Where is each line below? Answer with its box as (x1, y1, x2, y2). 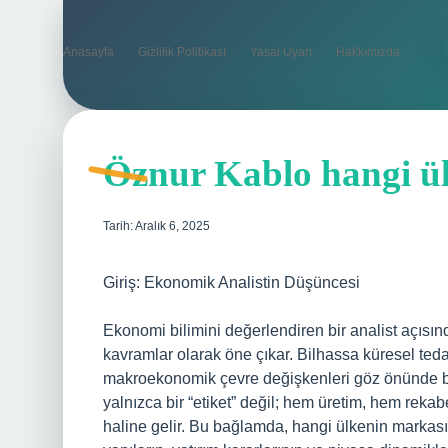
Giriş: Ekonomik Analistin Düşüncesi (103, 274, 360, 291)
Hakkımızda (336, 45, 400, 59)
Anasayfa (63, 45, 114, 59)
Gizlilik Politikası (138, 45, 226, 59)
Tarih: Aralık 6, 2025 (103, 219, 210, 233)
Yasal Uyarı (250, 45, 312, 59)
